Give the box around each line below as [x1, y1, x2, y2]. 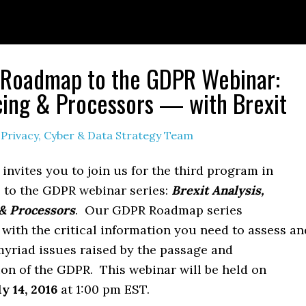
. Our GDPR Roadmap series [75, 202, 242, 218]
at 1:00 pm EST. [57, 281, 150, 297]
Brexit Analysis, [171, 182, 264, 198]
